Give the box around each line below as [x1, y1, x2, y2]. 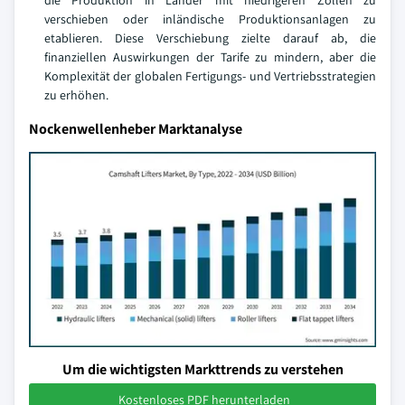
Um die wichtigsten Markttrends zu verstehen [61, 360, 344, 379]
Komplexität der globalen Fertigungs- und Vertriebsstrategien [44, 68, 376, 84]
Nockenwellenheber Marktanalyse [29, 119, 242, 138]
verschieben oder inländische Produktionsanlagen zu [44, 11, 376, 27]
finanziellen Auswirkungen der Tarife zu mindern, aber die [44, 49, 376, 65]
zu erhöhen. [44, 87, 108, 103]
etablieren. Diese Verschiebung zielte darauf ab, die [44, 30, 376, 46]
